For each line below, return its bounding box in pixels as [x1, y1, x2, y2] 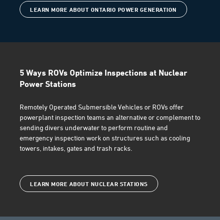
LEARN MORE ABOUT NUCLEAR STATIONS [30, 180, 148, 188]
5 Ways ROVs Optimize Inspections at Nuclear [20, 67, 187, 78]
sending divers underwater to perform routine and [20, 123, 168, 132]
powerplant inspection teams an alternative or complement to [20, 113, 200, 121]
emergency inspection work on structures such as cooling [20, 134, 190, 142]
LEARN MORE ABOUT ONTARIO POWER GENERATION [30, 6, 177, 13]
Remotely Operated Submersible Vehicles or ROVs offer [20, 103, 184, 111]
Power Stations [20, 79, 76, 89]
